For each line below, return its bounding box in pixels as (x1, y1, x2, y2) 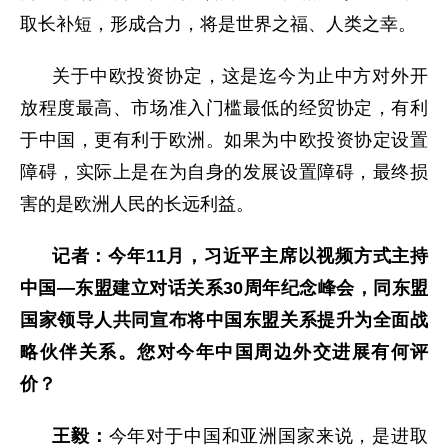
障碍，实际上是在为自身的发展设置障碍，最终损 (20, 162, 428, 183)
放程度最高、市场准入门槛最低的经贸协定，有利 (20, 98, 428, 119)
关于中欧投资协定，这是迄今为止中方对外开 (52, 66, 428, 87)
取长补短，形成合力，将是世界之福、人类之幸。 (20, 14, 416, 35)
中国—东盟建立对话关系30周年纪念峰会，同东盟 (20, 278, 428, 299)
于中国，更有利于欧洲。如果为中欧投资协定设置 (20, 130, 428, 151)
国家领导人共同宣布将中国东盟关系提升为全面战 (20, 310, 428, 331)
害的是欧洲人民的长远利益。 (20, 194, 254, 215)
